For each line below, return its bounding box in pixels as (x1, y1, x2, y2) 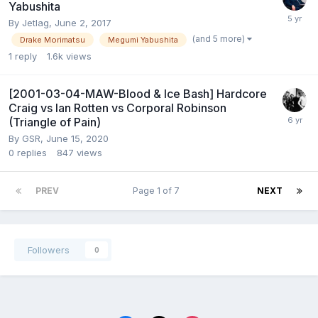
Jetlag (22, 17, 49, 29)
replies (17, 147, 47, 159)
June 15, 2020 (46, 133, 109, 145)
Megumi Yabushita (108, 35, 178, 45)
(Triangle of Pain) (9, 115, 101, 130)
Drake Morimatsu (20, 35, 85, 45)
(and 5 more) (192, 33, 247, 45)
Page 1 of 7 (132, 185, 184, 197)
